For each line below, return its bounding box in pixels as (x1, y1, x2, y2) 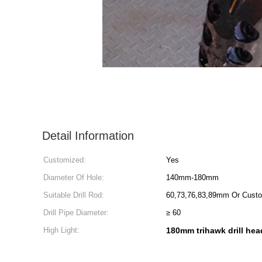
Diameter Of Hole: (43, 173, 104, 182)
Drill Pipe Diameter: (43, 208, 109, 217)
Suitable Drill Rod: (43, 191, 104, 199)
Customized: (43, 156, 86, 164)
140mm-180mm (166, 173, 219, 182)
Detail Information (42, 129, 134, 142)
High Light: (43, 226, 80, 235)
